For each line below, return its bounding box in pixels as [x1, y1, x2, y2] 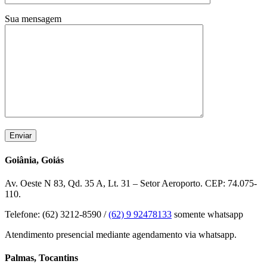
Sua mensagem [5, 14, 61, 24]
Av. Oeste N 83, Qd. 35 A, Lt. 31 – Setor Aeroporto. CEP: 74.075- [5, 178, 257, 188]
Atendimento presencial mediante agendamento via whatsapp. [5, 229, 237, 240]
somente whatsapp [172, 209, 243, 219]
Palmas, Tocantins [5, 253, 78, 263]
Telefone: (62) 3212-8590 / [5, 209, 108, 219]
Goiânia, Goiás [5, 154, 64, 165]
